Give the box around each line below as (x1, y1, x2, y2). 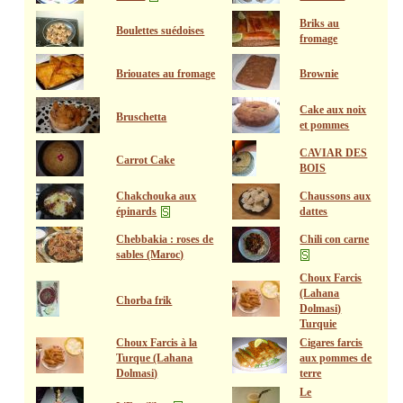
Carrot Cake (116, 154, 175, 166)
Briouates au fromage (116, 67, 216, 80)
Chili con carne (300, 233, 370, 246)
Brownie (300, 67, 339, 80)
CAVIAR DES (300, 147, 368, 159)
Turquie (300, 318, 337, 330)
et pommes (300, 119, 350, 131)
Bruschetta (116, 111, 167, 123)
